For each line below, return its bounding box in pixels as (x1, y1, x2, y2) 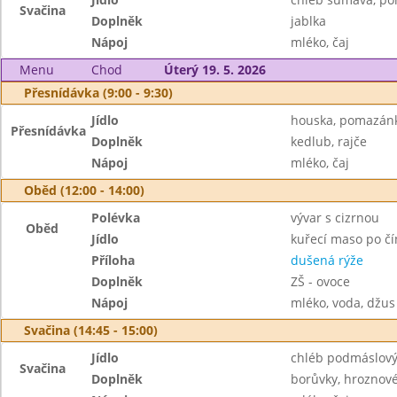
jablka (290, 12, 326, 29)
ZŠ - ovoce (290, 273, 350, 290)
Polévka (91, 209, 141, 226)
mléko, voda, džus (290, 294, 395, 311)
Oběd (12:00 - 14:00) (24, 182, 144, 198)
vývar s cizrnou (290, 209, 379, 226)
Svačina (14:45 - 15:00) (24, 322, 158, 339)
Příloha (91, 252, 136, 269)
